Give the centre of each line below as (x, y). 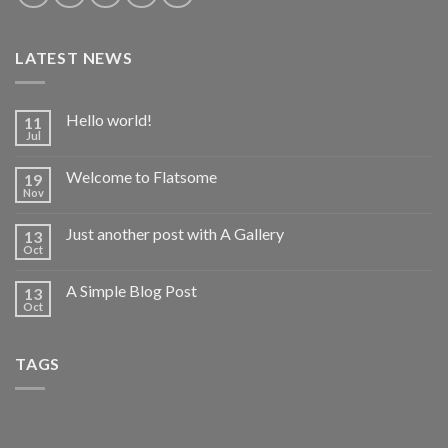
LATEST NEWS (74, 58)
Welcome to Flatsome (141, 176)
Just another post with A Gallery (175, 233)
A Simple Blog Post (131, 290)
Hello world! (109, 119)
